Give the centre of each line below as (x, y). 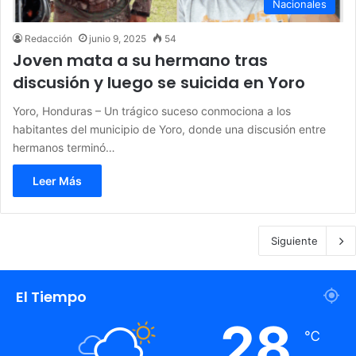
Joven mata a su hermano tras (140, 60)
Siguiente (294, 240)
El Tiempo (51, 296)
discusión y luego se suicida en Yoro (159, 82)
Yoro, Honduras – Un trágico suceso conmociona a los (152, 110)
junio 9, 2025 (118, 38)
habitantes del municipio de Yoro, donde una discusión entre (169, 129)
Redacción (48, 38)
